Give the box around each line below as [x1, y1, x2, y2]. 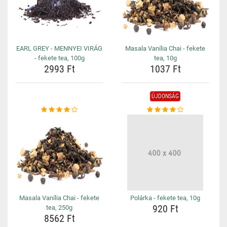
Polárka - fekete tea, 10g [130, 194, 200, 202]
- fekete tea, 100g [34, 54, 85, 62]
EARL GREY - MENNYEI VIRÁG [16, 45, 102, 52]
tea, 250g [46, 204, 72, 211]
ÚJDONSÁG [152, 93, 179, 100]
